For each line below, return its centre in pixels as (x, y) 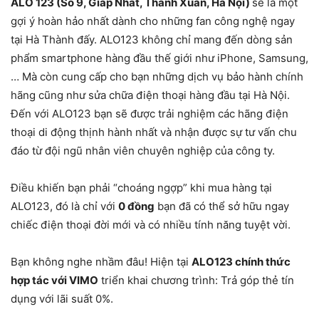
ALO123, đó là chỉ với (64, 206)
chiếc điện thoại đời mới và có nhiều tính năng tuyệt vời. (151, 225)
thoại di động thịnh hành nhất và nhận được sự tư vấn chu (154, 132)
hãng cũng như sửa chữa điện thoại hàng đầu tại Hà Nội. (150, 95)
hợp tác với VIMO (54, 280)
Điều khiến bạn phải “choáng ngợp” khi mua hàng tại (141, 188)
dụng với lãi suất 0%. (62, 299)
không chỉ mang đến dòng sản (217, 40)
